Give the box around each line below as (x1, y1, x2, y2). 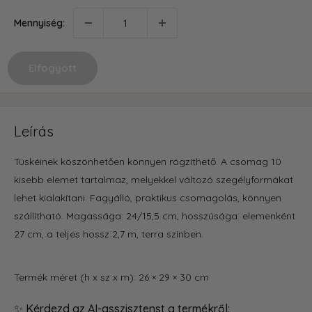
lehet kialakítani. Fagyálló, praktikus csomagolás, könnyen (14, 192, 281, 204)
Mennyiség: (14, 17, 65, 30)
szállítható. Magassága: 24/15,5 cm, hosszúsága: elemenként (14, 210, 295, 222)
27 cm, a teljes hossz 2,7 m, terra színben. (14, 228, 203, 240)
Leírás (14, 123, 54, 141)
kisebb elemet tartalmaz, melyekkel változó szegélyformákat (14, 173, 293, 186)
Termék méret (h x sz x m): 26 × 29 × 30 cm (14, 270, 209, 283)
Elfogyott (29, 61, 77, 75)
